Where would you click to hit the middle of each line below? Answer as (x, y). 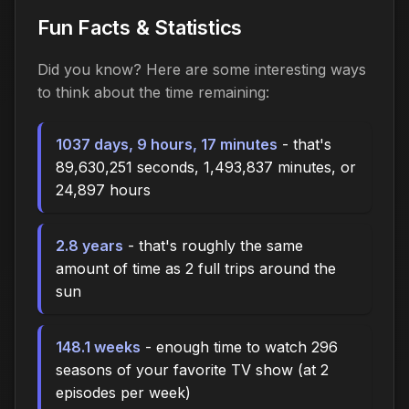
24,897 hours (103, 189)
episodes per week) (123, 392)
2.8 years (89, 245)
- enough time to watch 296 (239, 346)
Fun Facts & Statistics (140, 27)
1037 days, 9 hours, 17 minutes (167, 144)
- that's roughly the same (213, 245)
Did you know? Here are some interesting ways (202, 69)
